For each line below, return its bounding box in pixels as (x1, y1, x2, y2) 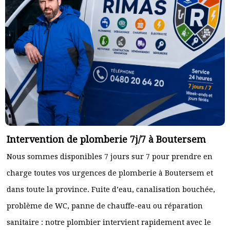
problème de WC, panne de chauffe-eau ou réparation (7, 202, 203, 210)
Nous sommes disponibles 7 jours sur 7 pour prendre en (7, 152, 213, 161)
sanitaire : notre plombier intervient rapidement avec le (7, 218, 211, 226)
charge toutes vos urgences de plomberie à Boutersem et (7, 169, 213, 177)
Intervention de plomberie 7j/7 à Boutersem (7, 134, 206, 145)
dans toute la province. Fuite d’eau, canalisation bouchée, (7, 185, 215, 194)
